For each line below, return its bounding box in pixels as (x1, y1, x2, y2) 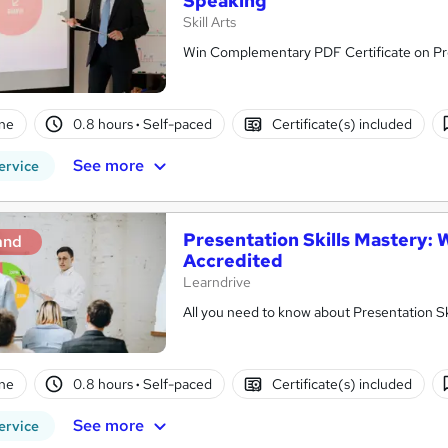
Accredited (183, 249, 283, 272)
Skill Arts (183, 13, 236, 31)
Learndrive (183, 273, 251, 291)
